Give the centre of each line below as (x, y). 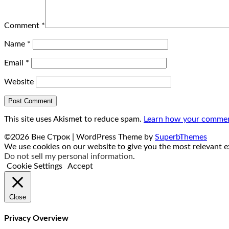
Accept (80, 166)
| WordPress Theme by (113, 137)
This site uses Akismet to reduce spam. (74, 119)
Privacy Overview (36, 218)
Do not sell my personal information (68, 157)
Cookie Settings (35, 166)
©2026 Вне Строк (38, 137)
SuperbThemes (181, 137)
